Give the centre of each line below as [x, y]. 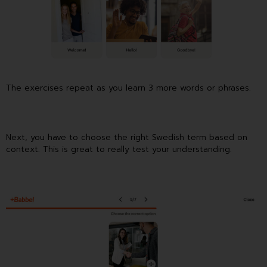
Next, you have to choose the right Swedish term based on [127, 138]
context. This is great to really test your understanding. [119, 150]
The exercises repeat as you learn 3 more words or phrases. [128, 88]
